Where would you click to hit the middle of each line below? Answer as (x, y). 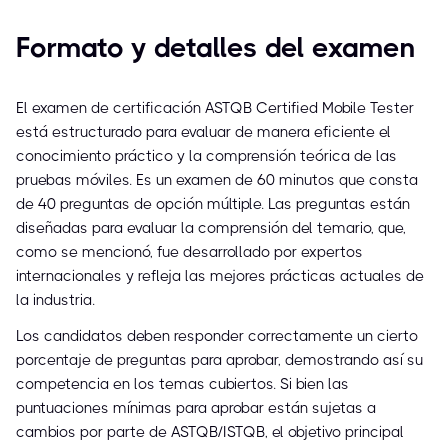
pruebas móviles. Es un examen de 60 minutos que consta (217, 180)
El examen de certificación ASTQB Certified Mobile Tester (215, 108)
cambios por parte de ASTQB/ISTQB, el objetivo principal (210, 432)
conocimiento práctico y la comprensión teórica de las (206, 156)
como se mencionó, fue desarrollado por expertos (189, 252)
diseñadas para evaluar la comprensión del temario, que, (211, 228)
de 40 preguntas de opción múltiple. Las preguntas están (213, 204)
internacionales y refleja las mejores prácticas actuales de (220, 276)
